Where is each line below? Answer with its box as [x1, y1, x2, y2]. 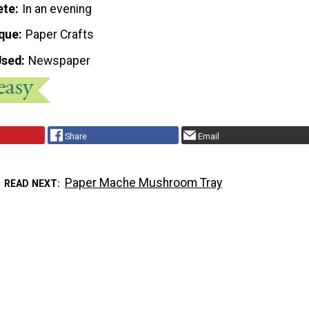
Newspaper [28, 54, 91, 68]
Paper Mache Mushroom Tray [65, 175, 223, 190]
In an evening [22, 1, 92, 16]
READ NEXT [3, 177, 57, 189]
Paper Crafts [26, 28, 94, 42]
